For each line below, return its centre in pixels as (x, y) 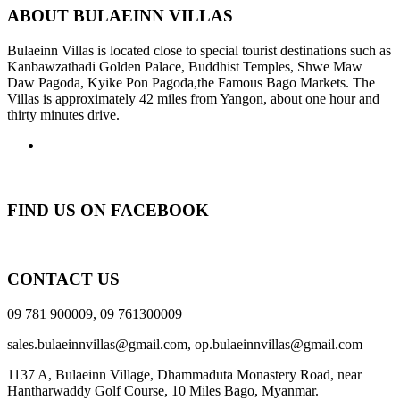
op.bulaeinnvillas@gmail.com (279, 344)
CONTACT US (63, 279)
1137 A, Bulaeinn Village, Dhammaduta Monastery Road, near (184, 374)
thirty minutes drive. (63, 114)
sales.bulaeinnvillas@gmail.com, (99, 344)
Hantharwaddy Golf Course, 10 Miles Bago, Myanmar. (163, 390)
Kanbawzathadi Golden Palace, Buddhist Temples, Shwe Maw (185, 66)
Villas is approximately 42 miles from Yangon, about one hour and (193, 98)
